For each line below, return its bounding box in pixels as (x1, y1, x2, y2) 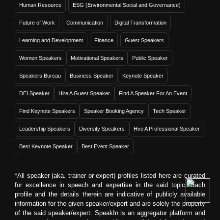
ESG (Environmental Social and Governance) (73, 2, 181, 8)
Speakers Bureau (19, 73, 61, 79)
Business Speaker (70, 73, 113, 79)
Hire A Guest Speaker (58, 90, 110, 96)
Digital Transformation (114, 20, 166, 26)
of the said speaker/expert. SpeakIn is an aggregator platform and (15, 209, 205, 217)
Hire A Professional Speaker (134, 126, 200, 132)
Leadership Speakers (19, 126, 70, 132)
